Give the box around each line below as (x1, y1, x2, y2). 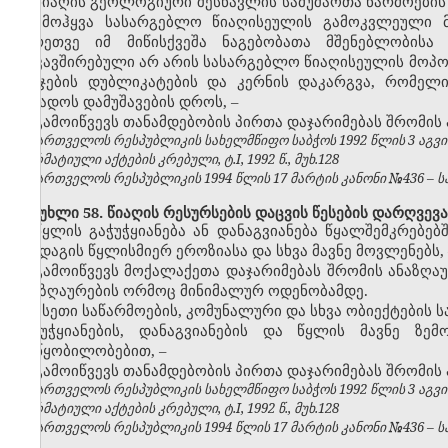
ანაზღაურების (15, 280, 123, 301)
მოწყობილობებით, (15, 340, 159, 361)
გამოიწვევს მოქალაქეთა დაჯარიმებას (33, 260, 327, 281)
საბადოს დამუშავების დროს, (15, 91, 231, 112)
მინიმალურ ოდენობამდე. (176, 280, 368, 301)
